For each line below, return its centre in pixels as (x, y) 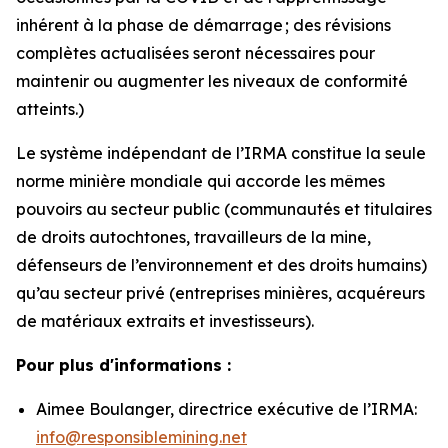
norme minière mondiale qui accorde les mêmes (200, 181)
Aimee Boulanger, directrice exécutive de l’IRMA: (226, 409)
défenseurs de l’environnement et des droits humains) (221, 265)
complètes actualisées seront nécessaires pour (195, 53)
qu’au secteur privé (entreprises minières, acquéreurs (220, 293)
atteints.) (50, 109)
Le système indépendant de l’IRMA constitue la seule (221, 153)
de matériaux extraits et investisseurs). (165, 321)
